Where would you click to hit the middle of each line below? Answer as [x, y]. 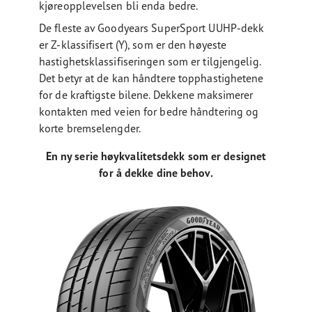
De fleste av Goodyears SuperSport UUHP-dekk [152, 28]
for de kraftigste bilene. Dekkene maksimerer [146, 94]
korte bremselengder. [90, 128]
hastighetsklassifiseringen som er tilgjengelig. [150, 61]
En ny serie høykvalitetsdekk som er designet [156, 156]
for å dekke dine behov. [156, 172]
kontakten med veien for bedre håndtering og [149, 111]
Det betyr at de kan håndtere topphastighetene [151, 78]
